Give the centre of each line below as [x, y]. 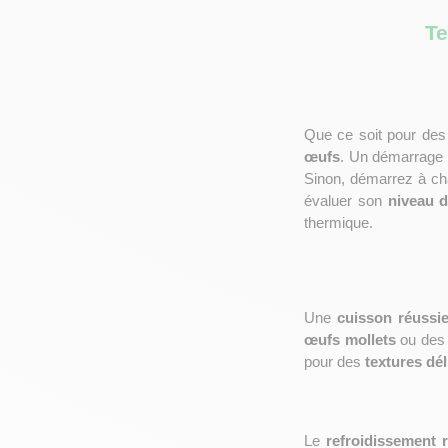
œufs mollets [350, 340]
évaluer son [346, 201]
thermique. [338, 223]
